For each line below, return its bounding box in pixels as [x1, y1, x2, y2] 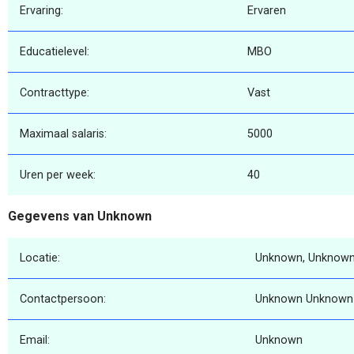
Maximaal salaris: [20, 127, 107, 141]
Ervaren [247, 4, 286, 18]
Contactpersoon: [20, 292, 106, 306]
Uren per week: [20, 168, 96, 183]
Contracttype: [20, 86, 89, 100]
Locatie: [20, 250, 60, 265]
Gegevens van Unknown [8, 209, 152, 224]
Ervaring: [20, 4, 63, 18]
